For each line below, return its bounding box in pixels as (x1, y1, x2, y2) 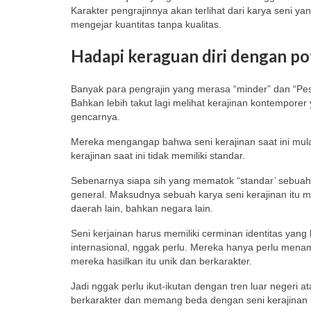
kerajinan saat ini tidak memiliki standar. (71, 150, 245, 162)
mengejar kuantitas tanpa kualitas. (71, 19, 221, 31)
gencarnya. (71, 111, 120, 123)
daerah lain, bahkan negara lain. (71, 203, 213, 215)
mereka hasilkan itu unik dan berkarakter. (71, 255, 252, 267)
